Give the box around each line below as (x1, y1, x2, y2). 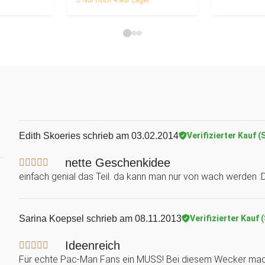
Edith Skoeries (19, 130, 80, 141)
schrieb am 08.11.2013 (84, 213, 182, 224)
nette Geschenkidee (65, 156, 170, 169)
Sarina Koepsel (19, 213, 84, 224)
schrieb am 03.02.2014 (80, 130, 179, 141)
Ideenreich (65, 238, 120, 252)
